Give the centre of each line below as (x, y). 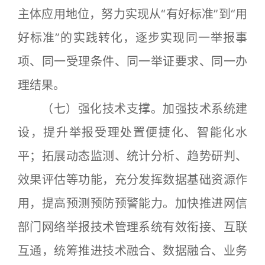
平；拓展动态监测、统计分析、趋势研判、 (132, 156)
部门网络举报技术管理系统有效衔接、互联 (132, 227)
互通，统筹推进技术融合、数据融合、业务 (132, 251)
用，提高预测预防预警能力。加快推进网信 (132, 203)
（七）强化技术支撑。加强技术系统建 (132, 109)
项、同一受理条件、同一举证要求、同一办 (132, 62)
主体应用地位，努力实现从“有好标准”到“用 (132, 14)
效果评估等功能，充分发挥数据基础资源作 (132, 180)
